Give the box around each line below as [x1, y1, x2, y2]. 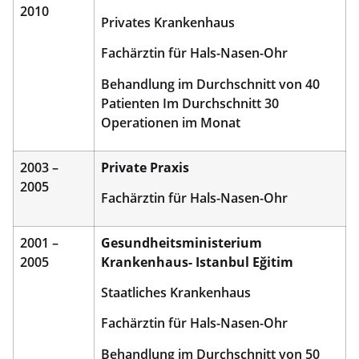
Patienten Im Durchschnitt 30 [101, 94, 279, 112]
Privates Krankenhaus [101, 14, 235, 32]
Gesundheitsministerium [101, 233, 262, 252]
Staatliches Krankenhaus [101, 284, 251, 302]
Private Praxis [101, 158, 189, 176]
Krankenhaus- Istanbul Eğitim [101, 252, 293, 271]
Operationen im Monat [101, 113, 240, 131]
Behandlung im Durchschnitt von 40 [101, 75, 320, 93]
